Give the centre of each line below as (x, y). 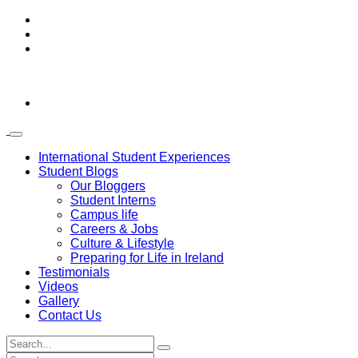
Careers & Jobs (114, 229)
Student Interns (113, 200)
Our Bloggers (108, 186)
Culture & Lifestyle (122, 243)
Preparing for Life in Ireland (147, 258)
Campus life (104, 215)
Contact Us (70, 315)
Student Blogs (78, 171)
